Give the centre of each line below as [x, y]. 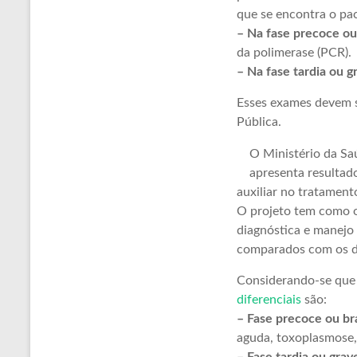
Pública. [259, 122]
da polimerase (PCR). [294, 53]
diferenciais [269, 300]
